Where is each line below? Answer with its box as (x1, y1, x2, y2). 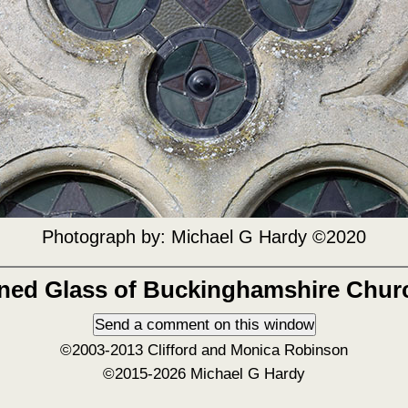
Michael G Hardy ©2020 (171, 227, 366, 247)
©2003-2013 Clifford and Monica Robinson (60, 340, 348, 359)
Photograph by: (42, 227, 171, 247)
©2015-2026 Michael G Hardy (103, 363, 305, 382)
